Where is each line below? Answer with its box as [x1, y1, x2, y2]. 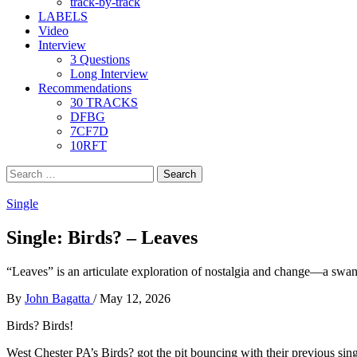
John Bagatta [25, 291, 93, 305]
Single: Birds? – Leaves [6, 226, 198, 248]
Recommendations [38, 81, 131, 95]
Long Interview [70, 67, 148, 80]
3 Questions [70, 53, 130, 66]
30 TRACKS [70, 96, 138, 109]
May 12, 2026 [100, 291, 171, 305]
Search [6, 165, 40, 178]
